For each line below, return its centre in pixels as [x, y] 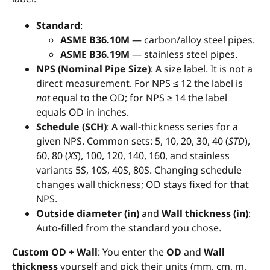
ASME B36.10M [95, 40]
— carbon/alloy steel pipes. [192, 40]
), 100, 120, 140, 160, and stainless [154, 156]
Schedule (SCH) [71, 127]
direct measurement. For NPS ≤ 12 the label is [140, 83]
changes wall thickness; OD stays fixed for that [143, 185]
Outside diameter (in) [88, 214]
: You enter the [132, 252]
